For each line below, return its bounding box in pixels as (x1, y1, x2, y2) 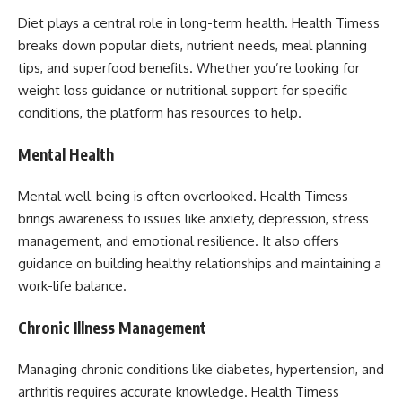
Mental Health (18, 144, 114, 164)
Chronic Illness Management (18, 317, 206, 337)
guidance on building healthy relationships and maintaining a (18, 255, 381, 272)
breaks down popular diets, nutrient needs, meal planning (18, 37, 367, 54)
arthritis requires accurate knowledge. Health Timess (18, 383, 339, 400)
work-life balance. (18, 277, 127, 294)
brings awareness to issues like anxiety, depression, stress (18, 210, 369, 227)
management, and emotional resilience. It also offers (18, 232, 339, 249)
